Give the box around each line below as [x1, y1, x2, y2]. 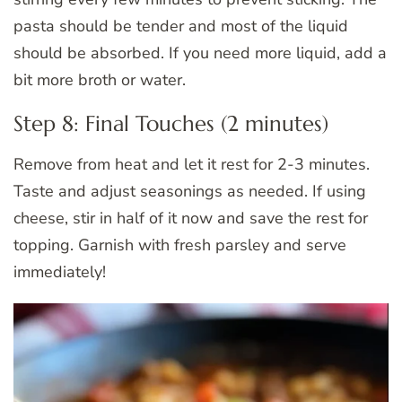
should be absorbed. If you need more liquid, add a [13, 41, 387, 64]
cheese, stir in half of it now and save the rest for [13, 206, 368, 229]
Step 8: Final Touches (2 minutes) [13, 109, 328, 137]
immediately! [13, 260, 106, 283]
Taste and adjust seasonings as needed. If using [13, 179, 366, 202]
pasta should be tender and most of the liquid [13, 14, 348, 37]
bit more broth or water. [13, 68, 186, 91]
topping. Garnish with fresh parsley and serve [13, 233, 346, 256]
